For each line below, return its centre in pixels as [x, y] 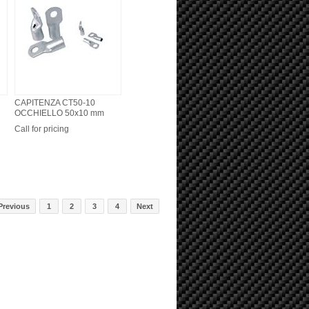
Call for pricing [42, 129]
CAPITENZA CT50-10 [55, 103]
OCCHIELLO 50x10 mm [59, 113]
